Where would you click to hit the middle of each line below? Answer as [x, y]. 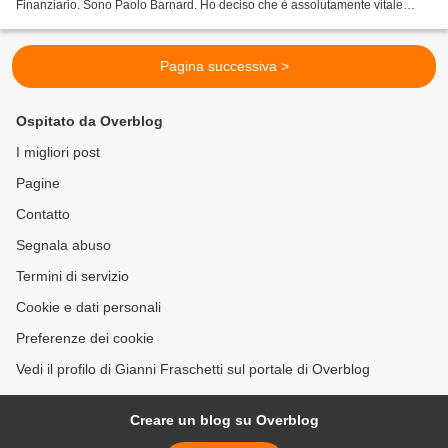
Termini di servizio [72, 276]
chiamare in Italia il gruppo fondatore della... [135, 21]
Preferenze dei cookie [85, 338]
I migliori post [58, 152]
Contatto [43, 214]
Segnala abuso [63, 245]
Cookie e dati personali [88, 307]
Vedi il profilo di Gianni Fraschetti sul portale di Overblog [193, 369]
